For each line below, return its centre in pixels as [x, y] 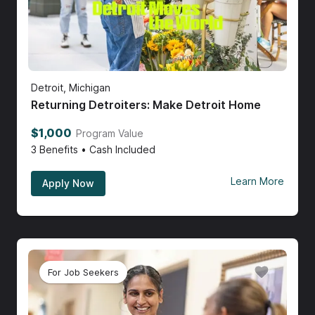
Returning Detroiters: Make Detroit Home [146, 105]
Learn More [257, 181]
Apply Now [68, 184]
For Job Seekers [83, 272]
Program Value [110, 134]
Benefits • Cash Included [97, 150]
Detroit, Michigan [71, 88]
